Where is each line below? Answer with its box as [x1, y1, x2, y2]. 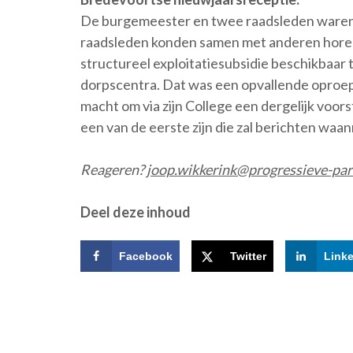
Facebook [119, 249, 173, 262]
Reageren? [80, 161, 147, 178]
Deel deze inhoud [80, 203, 191, 221]
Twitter [230, 249, 266, 262]
